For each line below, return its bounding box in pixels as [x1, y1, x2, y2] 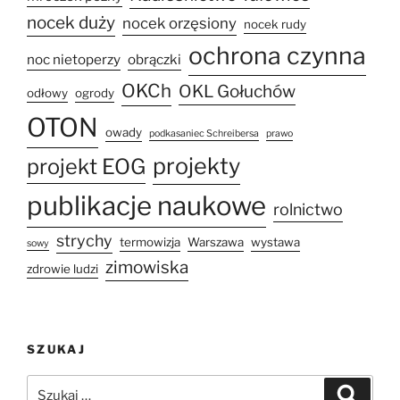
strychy [56, 230, 112, 250]
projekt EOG [27, 153, 146, 179]
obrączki [128, 50, 181, 68]
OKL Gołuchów [179, 80, 296, 102]
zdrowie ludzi [27, 261, 98, 276]
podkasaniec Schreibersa [149, 127, 259, 139]
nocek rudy [244, 16, 306, 31]
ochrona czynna [188, 40, 366, 71]
